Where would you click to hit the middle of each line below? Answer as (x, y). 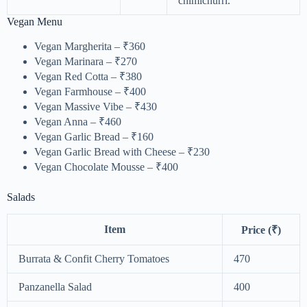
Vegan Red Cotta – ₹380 (88, 76)
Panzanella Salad (55, 286)
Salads (21, 197)
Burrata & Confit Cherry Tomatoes (94, 258)
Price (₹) (261, 230)
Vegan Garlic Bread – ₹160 (94, 136)
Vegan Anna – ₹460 (78, 121)
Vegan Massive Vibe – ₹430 (96, 106)
